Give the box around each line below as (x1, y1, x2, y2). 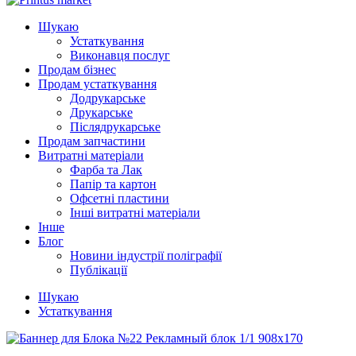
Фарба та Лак (70, 163, 142, 176)
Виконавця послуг (70, 48, 170, 62)
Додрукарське (70, 91, 145, 105)
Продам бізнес (38, 63, 116, 76)
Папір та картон (70, 177, 157, 191)
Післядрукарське (70, 120, 161, 133)
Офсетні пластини (70, 192, 169, 205)
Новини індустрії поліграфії (70, 249, 222, 262)
